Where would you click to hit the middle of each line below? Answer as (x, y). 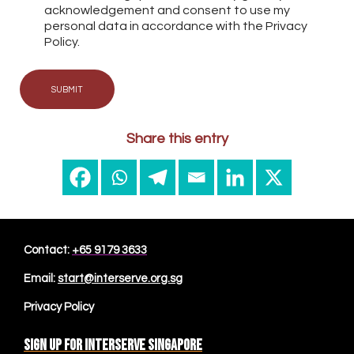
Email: (41, 278)
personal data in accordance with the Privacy (175, 26)
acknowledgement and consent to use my (167, 10)
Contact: (48, 250)
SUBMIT (67, 89)
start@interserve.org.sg (120, 278)
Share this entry (177, 138)
